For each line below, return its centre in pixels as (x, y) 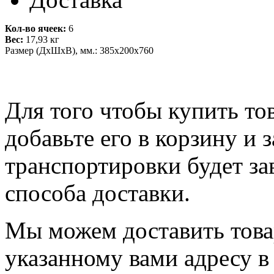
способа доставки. (98, 193)
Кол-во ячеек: (37, 28)
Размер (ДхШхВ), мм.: (52, 50)
